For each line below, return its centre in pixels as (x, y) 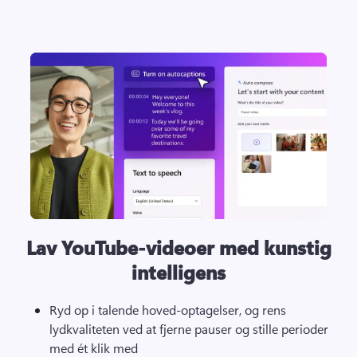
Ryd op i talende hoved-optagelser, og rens (168, 310)
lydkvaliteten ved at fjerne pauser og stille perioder (189, 329)
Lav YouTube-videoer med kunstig (178, 247)
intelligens (178, 272)
